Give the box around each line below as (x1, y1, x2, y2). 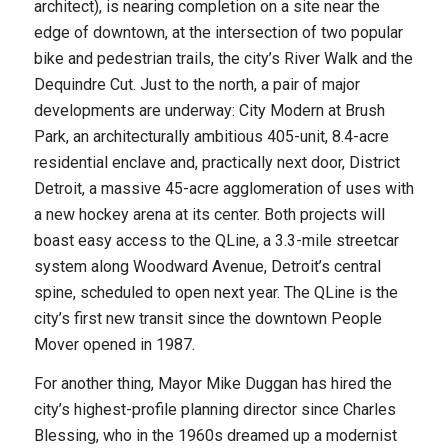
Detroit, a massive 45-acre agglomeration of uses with (33, 178, 414, 198)
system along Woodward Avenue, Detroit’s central (33, 256, 381, 276)
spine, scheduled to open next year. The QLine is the (33, 282, 398, 302)
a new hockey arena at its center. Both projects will (33, 204, 385, 224)
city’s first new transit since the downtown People (33, 308, 382, 328)
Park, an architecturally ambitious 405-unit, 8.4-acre (33, 126, 389, 146)
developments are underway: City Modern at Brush (33, 100, 385, 120)
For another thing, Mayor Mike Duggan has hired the (33, 374, 392, 394)
